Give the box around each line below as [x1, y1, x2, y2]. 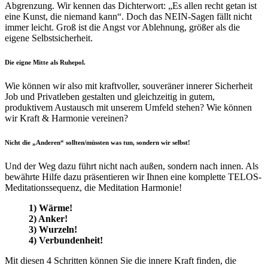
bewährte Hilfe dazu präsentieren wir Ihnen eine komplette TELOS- [5, 172, 261, 182]
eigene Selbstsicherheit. [5, 33, 93, 44]
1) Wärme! [29, 203, 72, 214]
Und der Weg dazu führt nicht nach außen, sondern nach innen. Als [5, 161, 258, 172]
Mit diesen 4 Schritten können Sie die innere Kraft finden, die [5, 255, 236, 266]
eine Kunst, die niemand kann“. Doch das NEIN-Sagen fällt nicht [5, 11, 252, 22]
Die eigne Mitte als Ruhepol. [5, 59, 86, 66]
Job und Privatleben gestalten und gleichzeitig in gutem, [5, 92, 215, 102]
